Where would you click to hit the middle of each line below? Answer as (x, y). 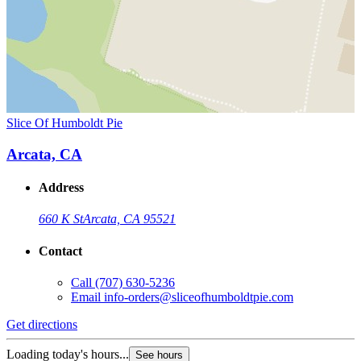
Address (61, 188)
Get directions (42, 324)
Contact (60, 251)
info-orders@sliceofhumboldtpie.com (199, 297)
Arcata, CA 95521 (129, 219)
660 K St (61, 219)
